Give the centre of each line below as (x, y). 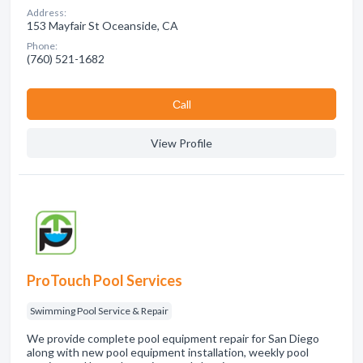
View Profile (181, 143)
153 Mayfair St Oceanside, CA (102, 26)
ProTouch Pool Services (105, 280)
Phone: (42, 46)
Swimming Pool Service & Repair (99, 311)
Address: (47, 13)
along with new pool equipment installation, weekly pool (168, 352)
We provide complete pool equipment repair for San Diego (173, 338)
